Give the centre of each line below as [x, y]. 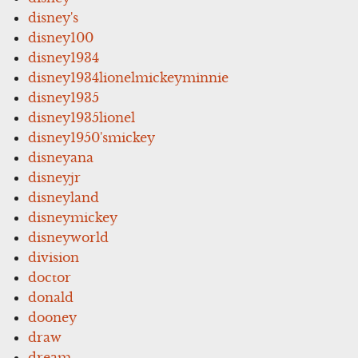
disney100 [61, 37]
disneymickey [73, 217]
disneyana [61, 157]
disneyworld [69, 237]
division [54, 257]
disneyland [64, 197]
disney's [54, 17]
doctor [50, 277]
